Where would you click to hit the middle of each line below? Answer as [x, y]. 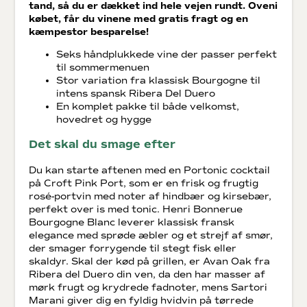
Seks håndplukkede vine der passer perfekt [167, 54]
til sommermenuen [103, 67]
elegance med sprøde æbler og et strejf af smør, [151, 235]
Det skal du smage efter [102, 145]
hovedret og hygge [104, 119]
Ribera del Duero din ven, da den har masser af [147, 274]
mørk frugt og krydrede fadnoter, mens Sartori [148, 287]
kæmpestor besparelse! [89, 32]
